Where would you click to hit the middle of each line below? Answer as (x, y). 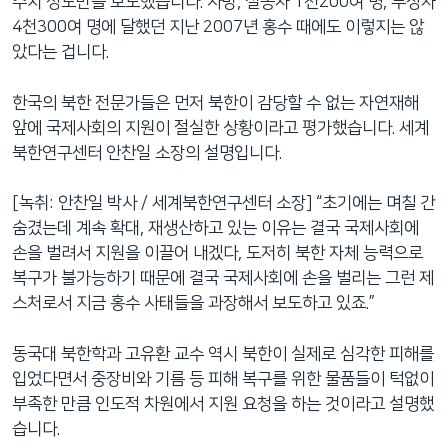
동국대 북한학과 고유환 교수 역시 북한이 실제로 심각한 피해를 (223, 353)
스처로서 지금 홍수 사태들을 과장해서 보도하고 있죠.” (193, 303)
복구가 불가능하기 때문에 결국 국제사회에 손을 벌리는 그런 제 (223, 278)
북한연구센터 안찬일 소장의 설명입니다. (147, 152)
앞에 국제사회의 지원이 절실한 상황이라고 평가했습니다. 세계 (220, 127)
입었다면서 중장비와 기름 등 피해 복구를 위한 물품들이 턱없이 (223, 378)
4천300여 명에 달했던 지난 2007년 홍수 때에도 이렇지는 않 (218, 27)
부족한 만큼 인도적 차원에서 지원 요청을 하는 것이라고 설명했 (223, 403)
